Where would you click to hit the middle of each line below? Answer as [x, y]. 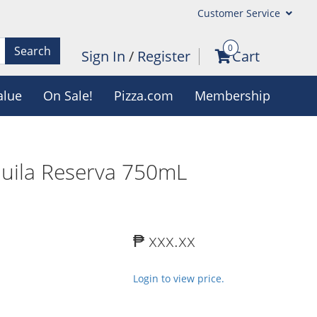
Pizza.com [143, 96]
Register [163, 56]
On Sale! [68, 96]
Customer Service [240, 13]
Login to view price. [179, 278]
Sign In [105, 56]
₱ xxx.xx [164, 240]
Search [32, 51]
